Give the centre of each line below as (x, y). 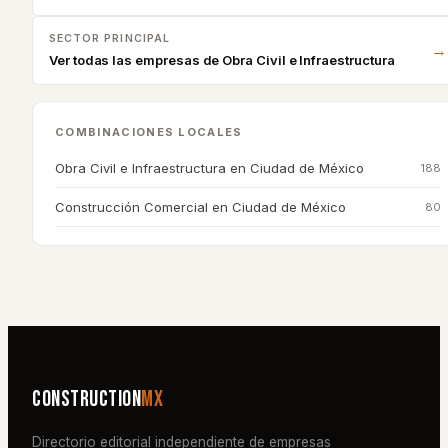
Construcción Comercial (131, 207)
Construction (86, 399)
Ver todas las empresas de (136, 60)
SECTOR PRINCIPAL (109, 38)
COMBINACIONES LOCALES (149, 132)
